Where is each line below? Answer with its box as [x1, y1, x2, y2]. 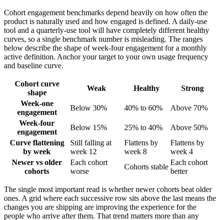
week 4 [170, 147, 193, 156]
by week [23, 147, 51, 156]
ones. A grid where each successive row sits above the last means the [4, 193, 216, 202]
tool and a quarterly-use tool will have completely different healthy [4, 26, 209, 34]
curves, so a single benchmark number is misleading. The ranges [4, 34, 203, 43]
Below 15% [70, 123, 107, 132]
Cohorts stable [124, 162, 168, 171]
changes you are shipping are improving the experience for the [4, 202, 196, 211]
